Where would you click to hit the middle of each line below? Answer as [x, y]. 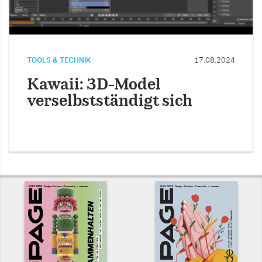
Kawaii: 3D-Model [94, 85]
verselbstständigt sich [110, 101]
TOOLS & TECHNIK [59, 60]
